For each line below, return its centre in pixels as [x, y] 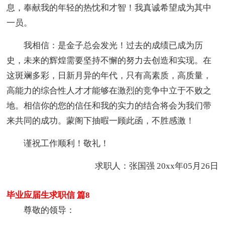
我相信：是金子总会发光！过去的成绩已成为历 [114, 45]
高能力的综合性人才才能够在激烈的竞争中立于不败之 [109, 90]
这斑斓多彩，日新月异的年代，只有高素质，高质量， [109, 75]
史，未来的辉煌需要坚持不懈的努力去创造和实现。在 [109, 60]
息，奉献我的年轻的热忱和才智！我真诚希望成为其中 [109, 8]
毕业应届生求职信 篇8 [48, 195]
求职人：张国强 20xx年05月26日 [148, 166]
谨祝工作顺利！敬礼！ [67, 143]
